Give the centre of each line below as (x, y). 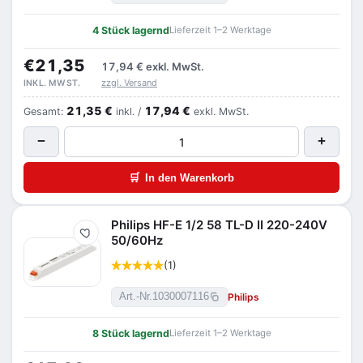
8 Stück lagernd (130, 333)
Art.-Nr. (136, 297)
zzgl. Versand (129, 83)
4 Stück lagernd (130, 30)
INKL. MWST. (52, 83)
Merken (101, 237)
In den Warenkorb (190, 177)
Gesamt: (45, 111)
